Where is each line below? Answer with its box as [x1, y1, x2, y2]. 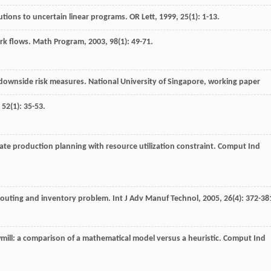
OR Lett [129, 13, 155, 22]
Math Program [33, 38, 84, 47]
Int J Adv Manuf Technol [113, 194, 198, 204]
